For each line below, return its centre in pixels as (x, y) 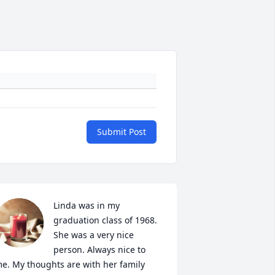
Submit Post (122, 132)
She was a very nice (93, 235)
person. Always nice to (99, 250)
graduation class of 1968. (105, 220)
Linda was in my (86, 206)
